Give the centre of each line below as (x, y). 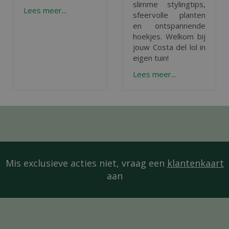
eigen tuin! (151, 58)
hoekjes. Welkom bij (169, 36)
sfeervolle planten (169, 15)
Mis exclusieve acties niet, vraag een (86, 163)
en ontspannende (169, 26)
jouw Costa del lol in (169, 47)
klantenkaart (195, 163)
